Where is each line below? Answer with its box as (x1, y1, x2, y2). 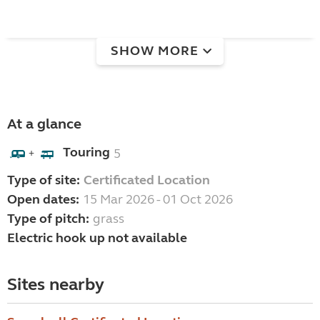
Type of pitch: (7, 211, 89, 227)
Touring (63, 144, 110, 161)
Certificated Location (84, 172, 210, 189)
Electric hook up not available (7, 230, 187, 246)
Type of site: (7, 172, 80, 189)
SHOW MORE (111, 42, 199, 59)
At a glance (7, 115, 81, 134)
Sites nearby (7, 274, 104, 296)
